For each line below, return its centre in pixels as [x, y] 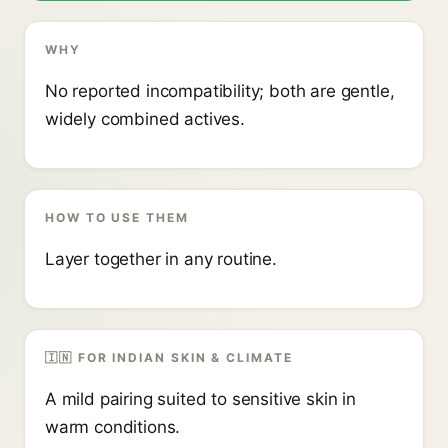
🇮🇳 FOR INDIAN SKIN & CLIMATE [169, 357]
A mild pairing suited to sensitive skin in [200, 399]
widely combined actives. [145, 119]
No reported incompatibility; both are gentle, [220, 91]
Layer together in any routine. [161, 259]
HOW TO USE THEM [117, 217]
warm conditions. [113, 427]
